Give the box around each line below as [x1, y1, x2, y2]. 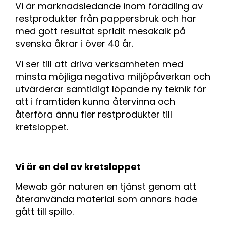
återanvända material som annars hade [15, 192, 197, 205]
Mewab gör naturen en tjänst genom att [15, 180, 196, 193]
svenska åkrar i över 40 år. [15, 37, 133, 50]
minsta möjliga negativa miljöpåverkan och [15, 70, 210, 83]
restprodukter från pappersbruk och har [15, 12, 196, 25]
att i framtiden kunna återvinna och [15, 95, 175, 108]
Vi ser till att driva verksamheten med [15, 57, 183, 70]
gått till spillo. [15, 205, 74, 218]
